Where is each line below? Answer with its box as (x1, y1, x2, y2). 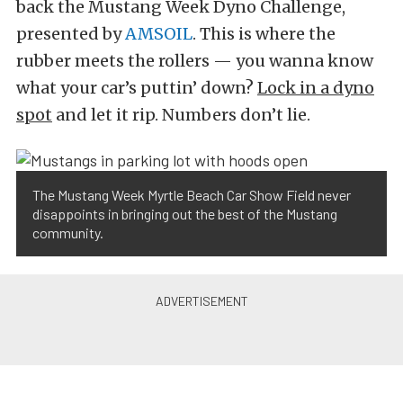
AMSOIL (125, 23, 193, 45)
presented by (16, 23, 125, 45)
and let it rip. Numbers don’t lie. (52, 104, 310, 126)
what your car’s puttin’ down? (16, 77, 257, 99)
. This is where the (193, 23, 336, 45)
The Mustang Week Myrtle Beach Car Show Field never (32, 185, 351, 203)
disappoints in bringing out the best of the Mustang (32, 204, 337, 222)
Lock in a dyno (257, 77, 374, 99)
